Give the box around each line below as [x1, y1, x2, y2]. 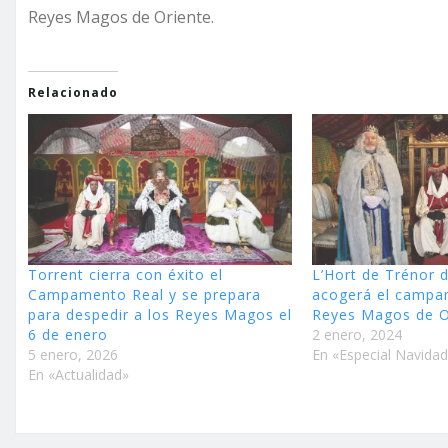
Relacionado [28, 84, 118, 102]
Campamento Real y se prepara [28, 285, 261, 305]
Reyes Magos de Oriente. [28, 6, 214, 29]
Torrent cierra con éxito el [28, 265, 223, 285]
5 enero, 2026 [28, 345, 118, 365]
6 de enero [28, 325, 108, 345]
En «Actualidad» [28, 365, 129, 385]
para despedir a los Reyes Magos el [28, 305, 292, 325]
